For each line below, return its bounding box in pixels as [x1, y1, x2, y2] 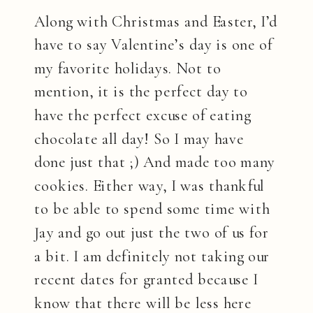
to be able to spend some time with [34, 200, 270, 220]
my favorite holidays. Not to [34, 59, 221, 79]
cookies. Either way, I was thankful [34, 176, 265, 196]
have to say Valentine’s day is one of [34, 35, 273, 55]
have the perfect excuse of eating [34, 105, 252, 126]
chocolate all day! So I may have [34, 129, 244, 150]
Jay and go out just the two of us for [34, 223, 269, 243]
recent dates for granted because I [34, 270, 259, 290]
